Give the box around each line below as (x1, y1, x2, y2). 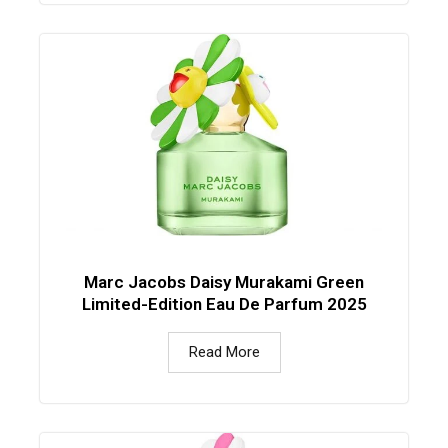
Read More (188, 342, 260, 361)
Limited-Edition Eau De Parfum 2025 (81, 293, 367, 314)
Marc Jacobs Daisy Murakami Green (84, 271, 364, 292)
